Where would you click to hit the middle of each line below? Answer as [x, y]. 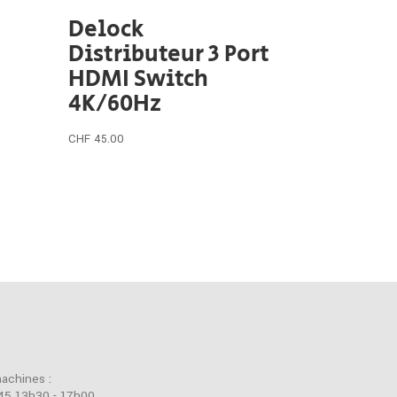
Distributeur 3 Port [168, 54]
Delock [105, 29]
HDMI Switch [138, 78]
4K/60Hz [114, 103]
